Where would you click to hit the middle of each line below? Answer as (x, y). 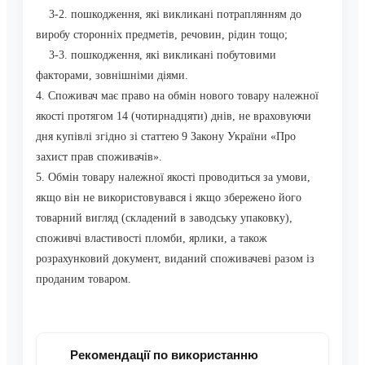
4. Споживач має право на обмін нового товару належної (177, 96)
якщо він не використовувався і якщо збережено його (169, 198)
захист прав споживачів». (99, 157)
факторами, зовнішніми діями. (112, 76)
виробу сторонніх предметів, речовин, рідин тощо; (162, 35)
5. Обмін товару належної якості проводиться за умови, (173, 178)
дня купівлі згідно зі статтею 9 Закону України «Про (166, 137)
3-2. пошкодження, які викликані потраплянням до (169, 15)
